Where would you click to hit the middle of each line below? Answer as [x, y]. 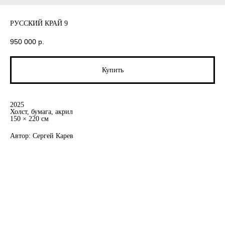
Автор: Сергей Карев [42, 136]
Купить [113, 70]
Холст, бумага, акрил [41, 112]
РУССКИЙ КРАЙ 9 [39, 23]
